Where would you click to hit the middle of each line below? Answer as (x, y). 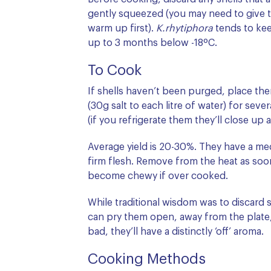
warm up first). (122, 28)
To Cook (115, 71)
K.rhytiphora (184, 28)
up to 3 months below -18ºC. (152, 43)
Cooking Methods (147, 260)
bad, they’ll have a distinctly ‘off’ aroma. (176, 232)
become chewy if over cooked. (158, 176)
